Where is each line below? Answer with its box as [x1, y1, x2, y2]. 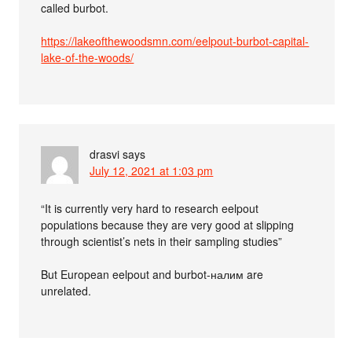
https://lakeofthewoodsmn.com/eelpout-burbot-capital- [41, 32, 310, 49]
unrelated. [41, 282, 92, 299]
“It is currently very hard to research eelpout [41, 200, 259, 216]
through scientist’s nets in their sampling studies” [41, 233, 283, 249]
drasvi [90, 145, 120, 162]
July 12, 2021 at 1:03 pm [90, 162, 214, 178]
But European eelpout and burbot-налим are [41, 266, 264, 282]
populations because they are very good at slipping [41, 216, 295, 233]
